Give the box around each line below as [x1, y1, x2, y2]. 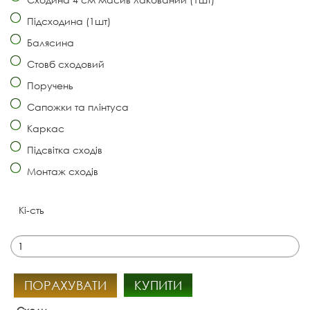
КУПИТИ [134, 277, 182, 293]
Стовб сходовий [24, 57, 104, 71]
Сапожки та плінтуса [24, 100, 129, 113]
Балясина [24, 35, 74, 49]
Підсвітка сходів [24, 143, 102, 156]
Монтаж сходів [24, 164, 98, 178]
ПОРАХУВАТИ [24, 277, 107, 293]
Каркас [24, 121, 64, 135]
